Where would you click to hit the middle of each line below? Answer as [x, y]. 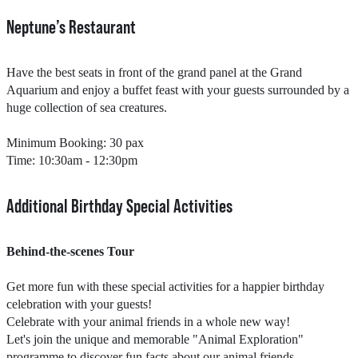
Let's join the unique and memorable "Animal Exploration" [155, 340]
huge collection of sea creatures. [87, 108]
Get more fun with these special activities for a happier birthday [165, 287]
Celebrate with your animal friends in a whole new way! [148, 322]
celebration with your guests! [79, 304]
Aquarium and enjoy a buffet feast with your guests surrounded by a [178, 90]
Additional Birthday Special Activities [119, 206]
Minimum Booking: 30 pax [75, 143]
